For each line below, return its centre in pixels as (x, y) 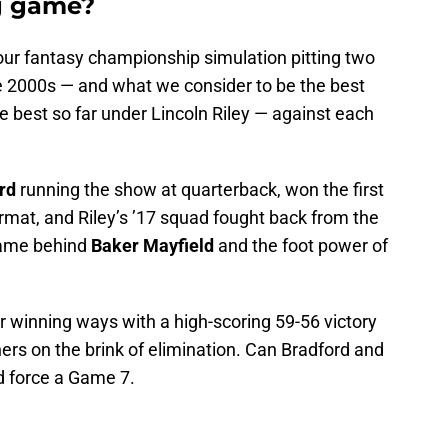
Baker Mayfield (152, 246)
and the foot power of (301, 246)
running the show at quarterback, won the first (200, 190)
